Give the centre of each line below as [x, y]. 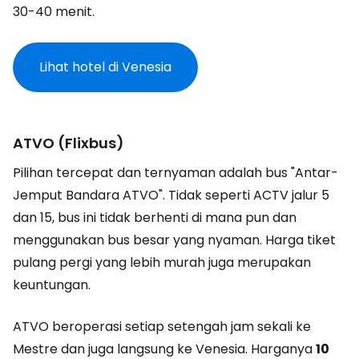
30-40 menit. [54, 12]
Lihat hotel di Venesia [105, 67]
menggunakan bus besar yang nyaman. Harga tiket [174, 240]
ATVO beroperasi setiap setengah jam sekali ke [162, 327]
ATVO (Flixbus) [69, 143]
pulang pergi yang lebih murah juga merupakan [162, 262]
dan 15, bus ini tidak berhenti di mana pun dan [155, 218]
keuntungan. [52, 285]
